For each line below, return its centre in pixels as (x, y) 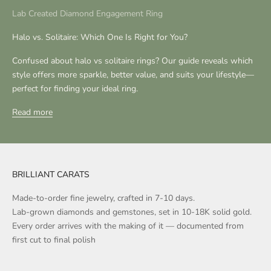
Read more (32, 112)
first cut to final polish (54, 240)
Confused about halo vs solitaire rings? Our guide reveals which (132, 60)
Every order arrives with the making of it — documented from (128, 226)
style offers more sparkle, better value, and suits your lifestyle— (133, 74)
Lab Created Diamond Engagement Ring (87, 13)
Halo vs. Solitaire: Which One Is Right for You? (100, 37)
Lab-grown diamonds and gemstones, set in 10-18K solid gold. (132, 212)
